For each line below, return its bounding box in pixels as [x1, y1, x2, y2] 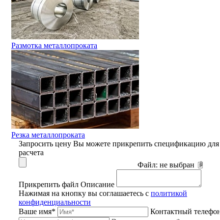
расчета [19, 148, 44, 157]
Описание [81, 180, 114, 189]
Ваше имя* [19, 207, 55, 216]
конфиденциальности [19, 197, 91, 206]
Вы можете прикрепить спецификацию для [73, 139, 219, 148]
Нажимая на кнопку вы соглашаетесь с [19, 189, 151, 197]
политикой [151, 189, 187, 197]
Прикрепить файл [19, 180, 79, 189]
